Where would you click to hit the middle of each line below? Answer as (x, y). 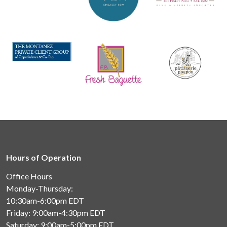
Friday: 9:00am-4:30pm (48, 212)
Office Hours (29, 176)
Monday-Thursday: (40, 188)
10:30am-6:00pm (37, 200)
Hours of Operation (44, 157)
